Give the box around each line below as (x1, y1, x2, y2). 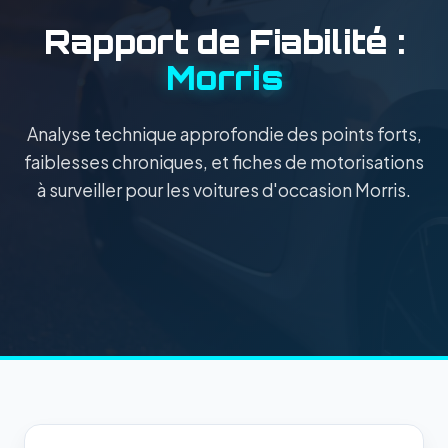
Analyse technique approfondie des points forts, (26, 122, 422, 145)
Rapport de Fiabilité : (43, 21, 405, 62)
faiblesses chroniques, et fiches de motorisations (24, 150, 424, 173)
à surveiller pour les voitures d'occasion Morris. (37, 178, 411, 201)
